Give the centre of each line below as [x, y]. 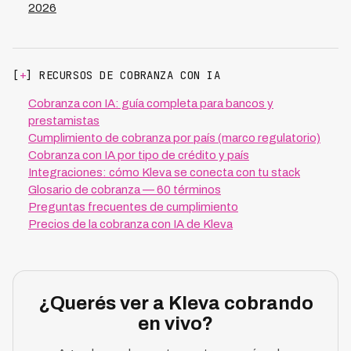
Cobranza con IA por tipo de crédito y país [139, 156]
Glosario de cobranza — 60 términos [125, 190]
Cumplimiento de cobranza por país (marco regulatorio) [174, 138]
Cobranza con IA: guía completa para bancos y [151, 104]
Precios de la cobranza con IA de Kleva [130, 224]
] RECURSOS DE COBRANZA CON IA [123, 76]
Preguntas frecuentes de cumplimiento [133, 207]
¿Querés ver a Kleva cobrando [175, 304]
